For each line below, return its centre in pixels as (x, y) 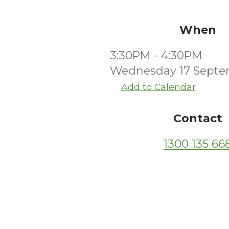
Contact (198, 118)
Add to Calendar (158, 87)
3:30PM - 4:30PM (156, 55)
